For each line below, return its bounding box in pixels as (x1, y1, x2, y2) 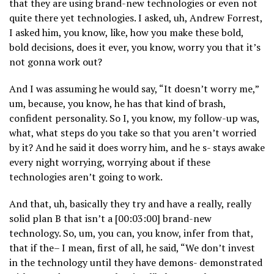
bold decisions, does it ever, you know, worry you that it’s (9, 40, 261, 54)
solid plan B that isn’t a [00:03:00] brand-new (9, 212, 212, 226)
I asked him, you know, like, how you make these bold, (9, 26, 243, 40)
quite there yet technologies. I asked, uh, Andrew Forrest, (9, 11, 262, 25)
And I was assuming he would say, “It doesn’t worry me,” (9, 82, 259, 96)
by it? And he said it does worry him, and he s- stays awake (9, 141, 265, 155)
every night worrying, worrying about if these (9, 155, 210, 169)
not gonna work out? (9, 55, 102, 69)
